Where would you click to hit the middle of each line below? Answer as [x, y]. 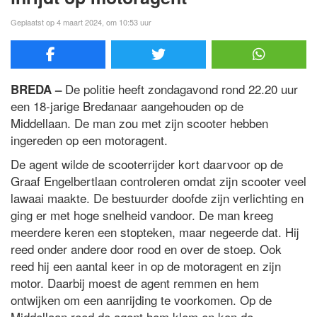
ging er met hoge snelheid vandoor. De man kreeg [142, 215]
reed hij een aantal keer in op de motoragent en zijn [146, 266]
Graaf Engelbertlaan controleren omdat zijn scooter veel [158, 181]
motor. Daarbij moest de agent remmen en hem [135, 283]
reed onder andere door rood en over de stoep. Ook [146, 249]
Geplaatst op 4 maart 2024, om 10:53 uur [81, 22]
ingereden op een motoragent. [89, 140]
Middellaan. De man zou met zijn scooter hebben [139, 123]
